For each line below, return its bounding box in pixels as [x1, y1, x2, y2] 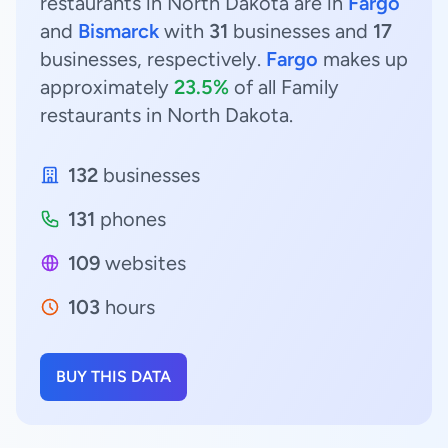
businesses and [228, 19, 373, 43]
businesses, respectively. [40, 47, 266, 71]
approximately [40, 75, 174, 99]
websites [100, 251, 186, 275]
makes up [318, 47, 408, 71]
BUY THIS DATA [56, 367, 171, 386]
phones [95, 207, 166, 231]
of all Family [229, 75, 339, 99]
